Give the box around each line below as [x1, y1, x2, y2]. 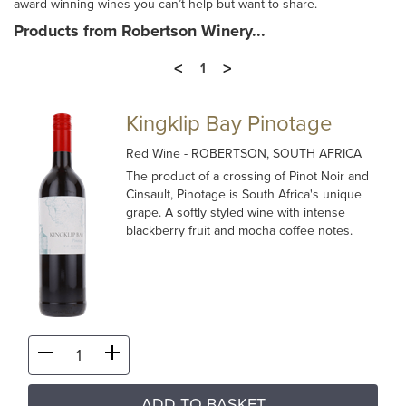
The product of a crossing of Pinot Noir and [126, 169, 370, 184]
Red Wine [126, 146, 185, 161]
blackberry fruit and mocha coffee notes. [126, 223, 353, 238]
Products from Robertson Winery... [14, 21, 266, 41]
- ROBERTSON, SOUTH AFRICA [184, 146, 362, 161]
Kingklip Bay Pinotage [126, 111, 333, 137]
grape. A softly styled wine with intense [126, 205, 346, 220]
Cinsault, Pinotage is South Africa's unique [126, 187, 362, 202]
